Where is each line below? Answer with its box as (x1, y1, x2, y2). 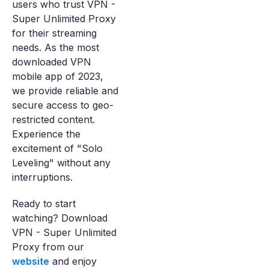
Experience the (12, 128, 80, 141)
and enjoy (49, 255, 97, 268)
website (12, 255, 49, 268)
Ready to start (12, 198, 76, 210)
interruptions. (12, 171, 73, 184)
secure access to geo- (12, 99, 113, 112)
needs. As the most (12, 41, 99, 54)
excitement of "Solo (12, 142, 103, 155)
